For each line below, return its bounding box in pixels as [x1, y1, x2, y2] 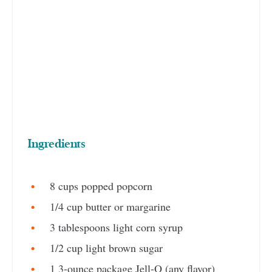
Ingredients [28, 138, 85, 150]
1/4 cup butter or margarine [47, 199, 171, 214]
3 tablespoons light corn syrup [47, 219, 183, 234]
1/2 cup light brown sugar [47, 240, 163, 255]
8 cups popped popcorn [47, 178, 152, 193]
